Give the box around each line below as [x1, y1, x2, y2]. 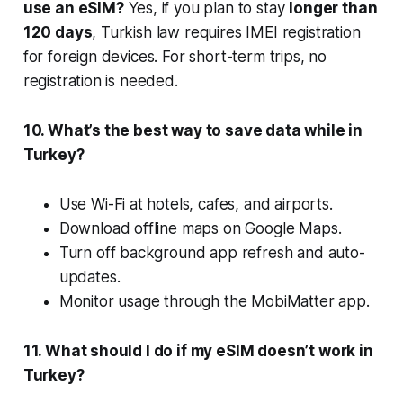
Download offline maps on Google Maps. [58, 219, 342, 237]
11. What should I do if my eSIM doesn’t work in [22, 341, 373, 360]
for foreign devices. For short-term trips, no [22, 47, 327, 66]
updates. [58, 267, 121, 286]
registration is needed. [22, 71, 178, 90]
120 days [22, 22, 93, 41]
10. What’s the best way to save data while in [22, 121, 363, 139]
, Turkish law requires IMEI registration [92, 22, 361, 41]
